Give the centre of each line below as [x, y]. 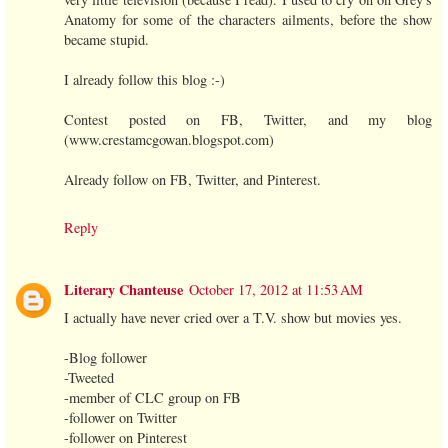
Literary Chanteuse [123, 289]
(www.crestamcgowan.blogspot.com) [169, 139]
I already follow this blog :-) [144, 79]
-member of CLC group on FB [152, 397]
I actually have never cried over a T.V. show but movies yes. [233, 317]
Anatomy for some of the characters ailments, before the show [248, 19]
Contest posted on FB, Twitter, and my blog [248, 119]
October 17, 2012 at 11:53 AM [276, 289]
